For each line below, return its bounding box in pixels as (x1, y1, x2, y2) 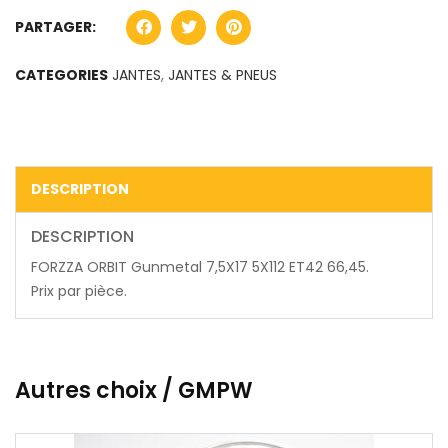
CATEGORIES (15, 64, 108, 85)
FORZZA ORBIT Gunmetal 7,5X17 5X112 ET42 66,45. (31, 256, 369, 277)
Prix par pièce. (31, 280, 127, 301)
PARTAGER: (15, 16, 96, 37)
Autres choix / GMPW (15, 374, 253, 406)
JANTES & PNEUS (168, 64, 277, 85)
